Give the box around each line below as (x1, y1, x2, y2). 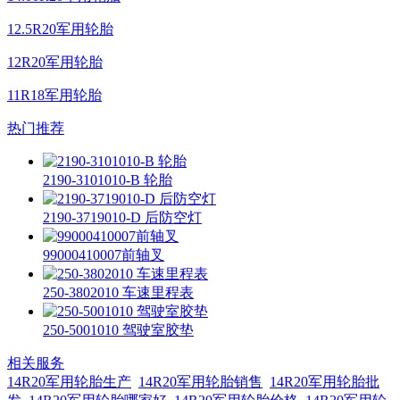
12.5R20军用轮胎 (7, 21, 113, 37)
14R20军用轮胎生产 (7, 373, 131, 389)
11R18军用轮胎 (7, 87, 102, 103)
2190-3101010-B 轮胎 (43, 171, 172, 187)
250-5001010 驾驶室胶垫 (43, 321, 194, 337)
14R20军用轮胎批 (270, 373, 379, 389)
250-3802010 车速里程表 (43, 284, 194, 300)
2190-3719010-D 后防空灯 (43, 209, 202, 225)
